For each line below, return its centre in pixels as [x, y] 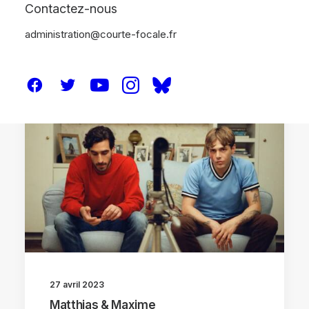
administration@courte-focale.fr [101, 34]
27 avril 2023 [77, 284]
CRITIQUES [230, 114]
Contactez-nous [71, 9]
